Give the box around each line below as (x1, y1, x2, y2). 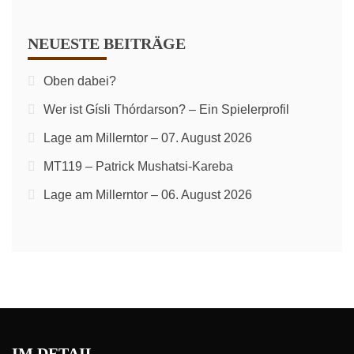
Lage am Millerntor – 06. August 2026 (43, 188, 252, 201)
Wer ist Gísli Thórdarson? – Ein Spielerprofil (43, 103, 289, 116)
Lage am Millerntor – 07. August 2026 (43, 131, 252, 145)
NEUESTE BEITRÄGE (28, 35, 186, 52)
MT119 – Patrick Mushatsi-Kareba (43, 160, 233, 173)
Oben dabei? (43, 74, 116, 88)
